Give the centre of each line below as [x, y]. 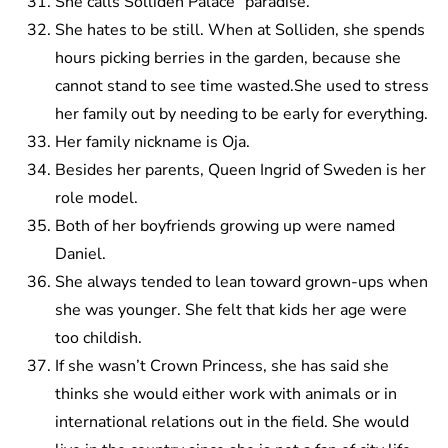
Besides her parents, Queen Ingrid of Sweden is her [240, 170]
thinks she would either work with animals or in [226, 394]
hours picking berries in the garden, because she [228, 58]
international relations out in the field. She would [232, 422]
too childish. [98, 338]
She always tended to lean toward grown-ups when [241, 282]
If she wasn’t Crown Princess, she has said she [222, 366]
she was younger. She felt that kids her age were [231, 310]
